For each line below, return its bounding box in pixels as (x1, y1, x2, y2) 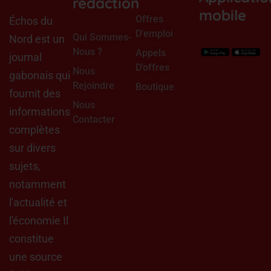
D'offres (135, 62, 169, 73)
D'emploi (135, 28, 173, 39)
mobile (198, 6, 246, 24)
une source (9, 250, 62, 263)
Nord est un (9, 33, 65, 45)
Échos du (9, 15, 53, 27)
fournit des (9, 87, 60, 100)
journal (9, 51, 42, 64)
